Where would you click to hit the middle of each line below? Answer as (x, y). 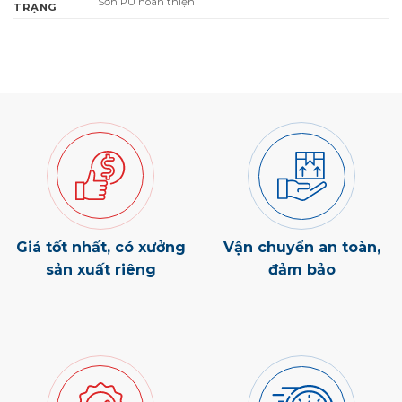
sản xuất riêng (100, 270)
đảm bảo (301, 270)
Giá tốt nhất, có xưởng (100, 248)
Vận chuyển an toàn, (301, 248)
